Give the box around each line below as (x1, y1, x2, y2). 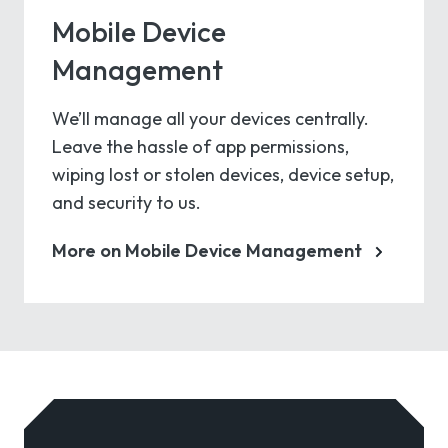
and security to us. (52, 191, 201, 215)
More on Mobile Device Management (52, 239, 362, 263)
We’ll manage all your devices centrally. (52, 107, 369, 131)
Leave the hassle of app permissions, (52, 135, 349, 159)
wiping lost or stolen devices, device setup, (52, 163, 394, 187)
